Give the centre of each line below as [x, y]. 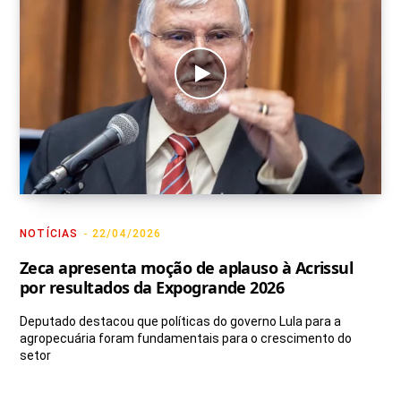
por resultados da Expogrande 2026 [152, 287]
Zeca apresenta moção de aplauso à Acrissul [187, 267]
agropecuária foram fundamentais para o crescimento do [186, 338]
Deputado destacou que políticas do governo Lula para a [180, 321]
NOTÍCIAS [49, 233]
